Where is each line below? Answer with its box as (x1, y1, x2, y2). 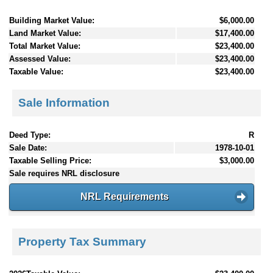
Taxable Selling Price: (9, 156, 91, 166)
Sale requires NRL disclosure (9, 169, 119, 179)
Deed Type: (9, 130, 51, 140)
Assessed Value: (9, 54, 71, 63)
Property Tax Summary (18, 235, 146, 248)
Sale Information (18, 96, 110, 110)
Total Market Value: (9, 41, 80, 51)
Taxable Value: (9, 66, 63, 76)
